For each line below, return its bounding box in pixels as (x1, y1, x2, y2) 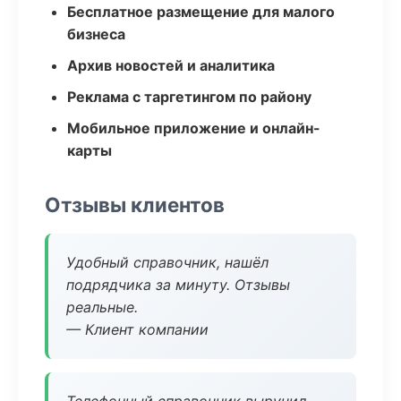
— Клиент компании (66, 320, 209, 338)
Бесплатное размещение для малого (67, 3, 335, 21)
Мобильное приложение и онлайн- (67, 119, 320, 137)
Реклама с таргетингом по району (67, 88, 311, 106)
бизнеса (67, 25, 125, 43)
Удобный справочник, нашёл (66, 253, 269, 271)
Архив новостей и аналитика (67, 56, 275, 74)
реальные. (66, 298, 138, 316)
